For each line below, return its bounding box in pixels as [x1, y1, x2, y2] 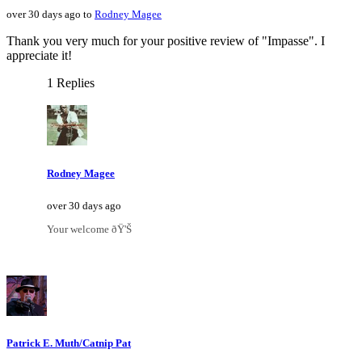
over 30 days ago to [6, 8, 95, 21]
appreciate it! [6, 48, 72, 63]
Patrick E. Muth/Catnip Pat [6, 336, 131, 349]
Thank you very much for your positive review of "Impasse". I [6, 34, 325, 48]
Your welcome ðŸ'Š [47, 222, 132, 235]
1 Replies [47, 76, 95, 90]
